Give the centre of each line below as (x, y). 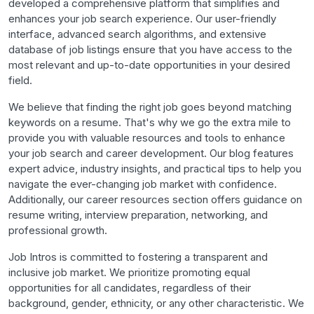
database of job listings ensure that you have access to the (150, 49)
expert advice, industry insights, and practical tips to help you (155, 169)
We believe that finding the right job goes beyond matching (150, 107)
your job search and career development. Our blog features (151, 153)
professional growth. (58, 230)
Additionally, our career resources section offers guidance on (155, 199)
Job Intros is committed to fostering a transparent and (138, 257)
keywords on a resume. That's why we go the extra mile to (150, 122)
